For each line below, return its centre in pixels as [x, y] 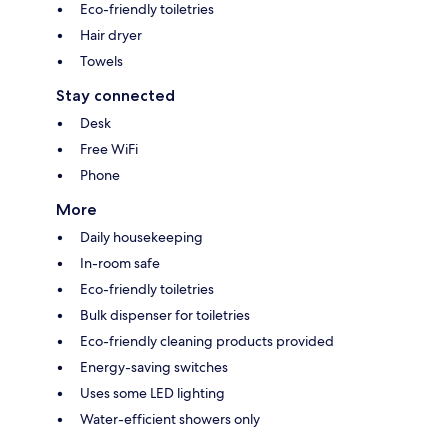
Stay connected [115, 96]
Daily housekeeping [141, 237]
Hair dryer [111, 35]
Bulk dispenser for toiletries [165, 315]
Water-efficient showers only [170, 419]
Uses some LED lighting [152, 393]
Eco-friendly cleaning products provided [207, 341]
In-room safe [120, 263]
